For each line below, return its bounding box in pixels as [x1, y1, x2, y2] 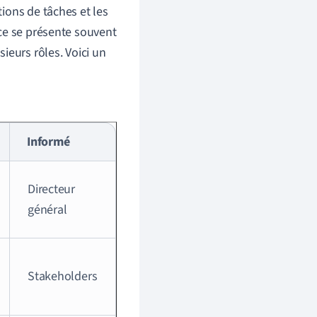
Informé [27, 133, 70, 151]
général [28, 201, 67, 219]
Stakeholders [28, 267, 98, 285]
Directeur [28, 180, 76, 198]
